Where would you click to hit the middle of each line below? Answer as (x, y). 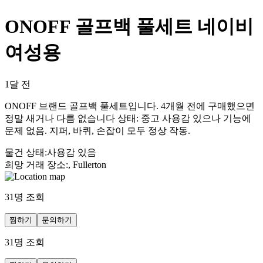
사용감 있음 (72, 152)
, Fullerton (87, 164)
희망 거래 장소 (35, 164)
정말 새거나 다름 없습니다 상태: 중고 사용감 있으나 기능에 (128, 118)
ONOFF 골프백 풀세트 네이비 (129, 27)
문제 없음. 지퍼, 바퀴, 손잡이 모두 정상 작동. (97, 130)
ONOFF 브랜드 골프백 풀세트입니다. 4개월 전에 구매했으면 (130, 106)
